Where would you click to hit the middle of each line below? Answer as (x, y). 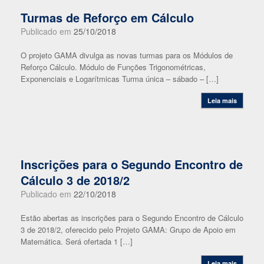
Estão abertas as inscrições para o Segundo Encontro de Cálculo (132, 218)
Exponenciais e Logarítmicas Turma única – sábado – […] (120, 79)
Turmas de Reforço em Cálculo (107, 17)
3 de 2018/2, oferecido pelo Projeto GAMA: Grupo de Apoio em (128, 230)
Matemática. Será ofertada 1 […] (77, 241)
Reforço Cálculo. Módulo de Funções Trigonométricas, (113, 67)
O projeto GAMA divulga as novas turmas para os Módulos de (127, 55)
